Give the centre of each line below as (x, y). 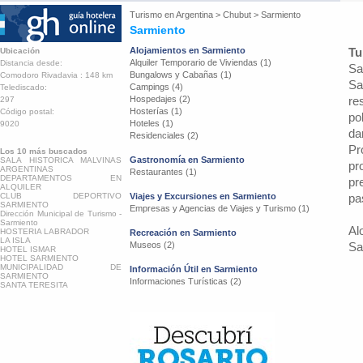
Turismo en (153, 15)
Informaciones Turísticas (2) (186, 281)
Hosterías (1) (156, 111)
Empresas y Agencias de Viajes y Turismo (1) (220, 208)
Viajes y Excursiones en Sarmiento (203, 196)
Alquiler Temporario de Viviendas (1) (201, 62)
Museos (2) (152, 245)
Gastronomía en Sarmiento (187, 160)
